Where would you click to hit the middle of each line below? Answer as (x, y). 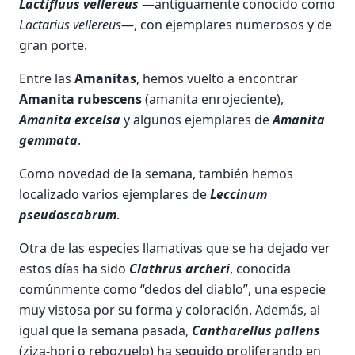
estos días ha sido (74, 269)
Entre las (47, 78)
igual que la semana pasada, (105, 330)
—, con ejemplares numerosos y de (227, 25)
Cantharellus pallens (256, 330)
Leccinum (239, 194)
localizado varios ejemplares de (115, 194)
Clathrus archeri (179, 269)
